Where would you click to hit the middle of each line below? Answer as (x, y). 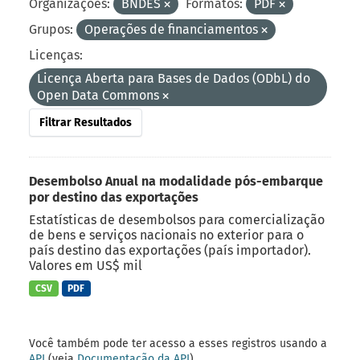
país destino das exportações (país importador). (170, 250)
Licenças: (56, 55)
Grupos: (51, 29)
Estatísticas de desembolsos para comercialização (177, 219)
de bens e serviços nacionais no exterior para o (166, 235)
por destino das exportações (114, 197)
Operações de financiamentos (173, 29)
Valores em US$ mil (86, 265)
